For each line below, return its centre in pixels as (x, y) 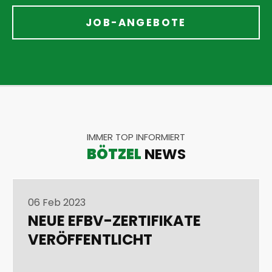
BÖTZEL (114, 154)
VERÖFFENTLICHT (90, 240)
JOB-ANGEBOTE (136, 23)
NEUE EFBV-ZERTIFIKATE (114, 221)
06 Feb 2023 (57, 203)
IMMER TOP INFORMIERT (136, 137)
